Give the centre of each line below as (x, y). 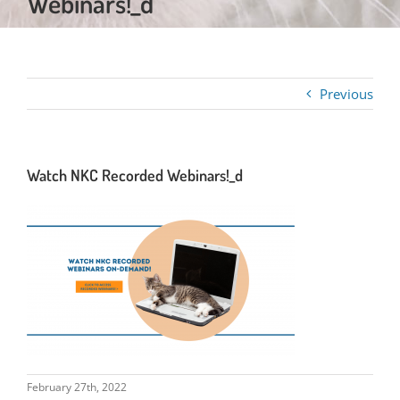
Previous (346, 94)
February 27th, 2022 (77, 387)
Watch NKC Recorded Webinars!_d (135, 175)
